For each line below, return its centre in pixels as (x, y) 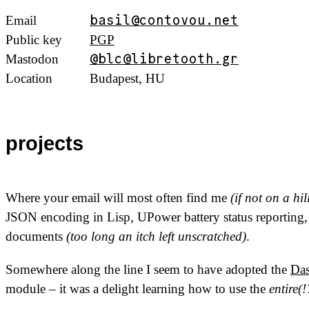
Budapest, (118, 79)
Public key (34, 40)
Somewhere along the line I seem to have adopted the (148, 269)
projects (44, 144)
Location (29, 79)
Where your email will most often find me (118, 198)
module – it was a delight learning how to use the (137, 288)
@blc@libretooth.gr (164, 59)
